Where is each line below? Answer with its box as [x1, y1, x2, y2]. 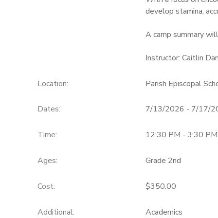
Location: [37, 78, 68, 89]
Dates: [37, 104, 60, 115]
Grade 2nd [145, 155, 181, 166]
